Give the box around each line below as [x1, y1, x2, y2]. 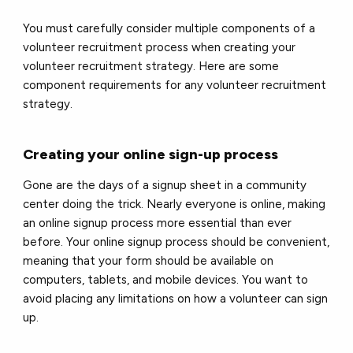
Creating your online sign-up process [23, 145, 279, 163]
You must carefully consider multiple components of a [23, 20, 316, 35]
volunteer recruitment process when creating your [23, 39, 296, 54]
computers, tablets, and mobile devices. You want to [23, 272, 309, 287]
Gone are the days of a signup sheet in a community [23, 177, 307, 192]
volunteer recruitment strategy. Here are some [23, 58, 280, 73]
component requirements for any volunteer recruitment [23, 77, 327, 92]
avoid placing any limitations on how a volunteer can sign [23, 291, 329, 306]
